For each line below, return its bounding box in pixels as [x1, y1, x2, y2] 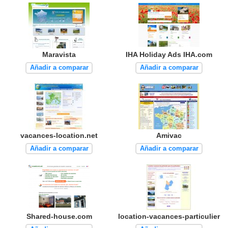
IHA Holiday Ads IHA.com [126, 50, 212, 59]
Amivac [156, 131, 182, 139]
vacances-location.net [20, 131, 98, 139]
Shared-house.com [26, 212, 92, 220]
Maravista [42, 50, 76, 59]
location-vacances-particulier [118, 212, 220, 220]
